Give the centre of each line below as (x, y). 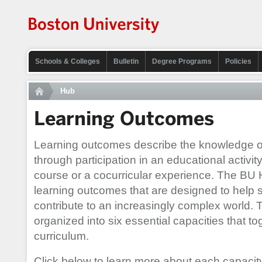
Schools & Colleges (68, 61)
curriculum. (61, 236)
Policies (238, 61)
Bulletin (126, 61)
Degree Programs (182, 61)
